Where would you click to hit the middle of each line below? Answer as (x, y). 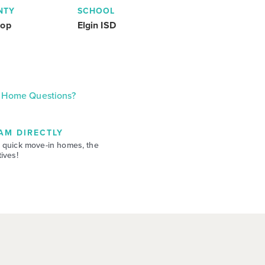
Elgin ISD (96, 25)
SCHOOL (96, 11)
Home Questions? (38, 95)
